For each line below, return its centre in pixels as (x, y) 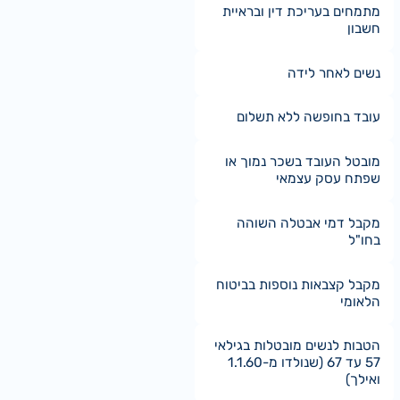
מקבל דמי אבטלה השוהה (308, 223)
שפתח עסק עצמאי (328, 179)
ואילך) (362, 380)
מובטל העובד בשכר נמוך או (302, 162)
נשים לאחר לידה (333, 73)
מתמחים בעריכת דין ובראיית (301, 11)
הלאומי (360, 301)
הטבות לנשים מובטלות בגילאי (297, 346)
